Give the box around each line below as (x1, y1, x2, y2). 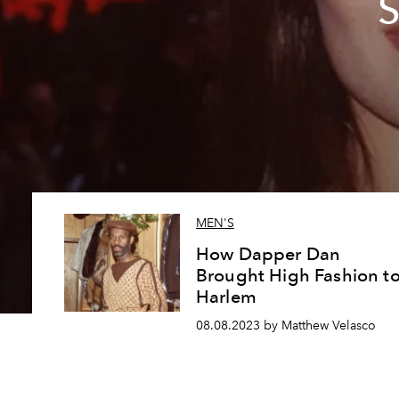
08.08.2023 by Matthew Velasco (196, 318, 376, 333)
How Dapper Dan (196, 243, 341, 265)
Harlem (196, 286, 256, 308)
